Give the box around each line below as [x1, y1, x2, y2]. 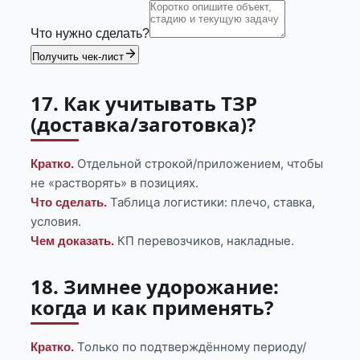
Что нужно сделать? [31, 27, 150, 41]
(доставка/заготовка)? [31, 111, 256, 138]
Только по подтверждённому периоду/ [74, 339, 307, 355]
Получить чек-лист [32, 51, 125, 63]
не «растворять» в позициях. [31, 175, 199, 191]
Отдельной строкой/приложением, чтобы [74, 156, 324, 172]
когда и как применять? [31, 294, 274, 321]
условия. [31, 214, 82, 230]
